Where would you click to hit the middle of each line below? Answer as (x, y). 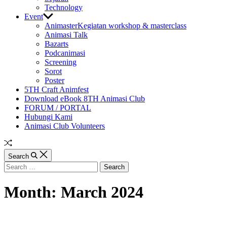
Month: (32, 192)
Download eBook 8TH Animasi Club (85, 99)
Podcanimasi (65, 53)
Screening (61, 62)
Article (23, 152)
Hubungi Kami (48, 117)
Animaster (61, 26)
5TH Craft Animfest (56, 89)
